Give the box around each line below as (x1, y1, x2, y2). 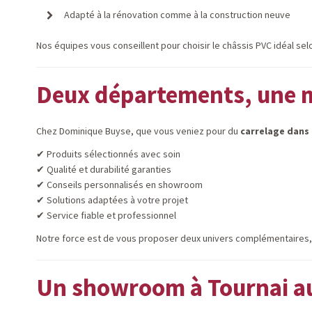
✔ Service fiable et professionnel (36, 209, 176, 221)
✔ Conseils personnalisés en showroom (36, 178, 203, 191)
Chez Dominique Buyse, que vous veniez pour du (36, 125, 240, 137)
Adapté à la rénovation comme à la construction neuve (64, 8, 290, 21)
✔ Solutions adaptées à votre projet (36, 194, 188, 206)
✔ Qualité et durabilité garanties (36, 163, 171, 175)
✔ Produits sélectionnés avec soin (36, 148, 180, 160)
